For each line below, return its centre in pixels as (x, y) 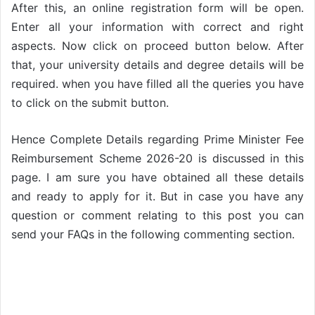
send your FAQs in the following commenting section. (153, 234)
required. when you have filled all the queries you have (157, 83)
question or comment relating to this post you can (157, 215)
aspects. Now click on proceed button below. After (157, 45)
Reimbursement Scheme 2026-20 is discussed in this (157, 158)
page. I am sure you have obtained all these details (157, 177)
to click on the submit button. (90, 102)
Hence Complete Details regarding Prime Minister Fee (157, 139)
